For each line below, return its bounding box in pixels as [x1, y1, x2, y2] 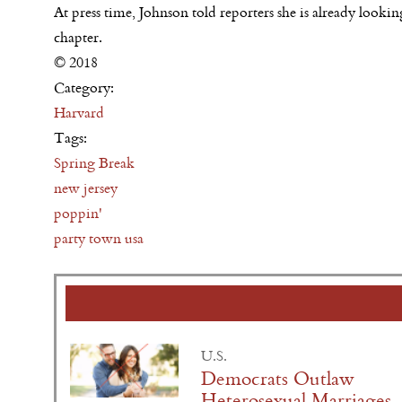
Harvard [54, 102, 104, 122]
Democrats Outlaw [201, 366, 355, 391]
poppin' [54, 203, 102, 223]
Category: [54, 77, 118, 97]
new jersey [54, 178, 118, 197]
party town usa [54, 228, 144, 248]
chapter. [54, 27, 102, 47]
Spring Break [54, 153, 135, 172]
